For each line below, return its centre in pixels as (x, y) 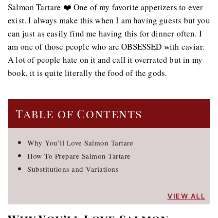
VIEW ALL (186, 196)
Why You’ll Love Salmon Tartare (80, 143)
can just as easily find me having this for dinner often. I (105, 33)
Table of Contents (79, 113)
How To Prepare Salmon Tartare (79, 156)
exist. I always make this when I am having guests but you (109, 20)
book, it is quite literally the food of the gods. (88, 73)
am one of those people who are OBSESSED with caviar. (106, 46)
